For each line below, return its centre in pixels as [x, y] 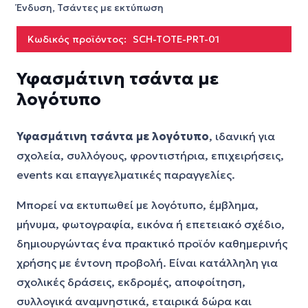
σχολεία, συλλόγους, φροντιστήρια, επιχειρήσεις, [150, 155]
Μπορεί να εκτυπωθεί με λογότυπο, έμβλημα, [137, 205]
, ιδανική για [242, 136]
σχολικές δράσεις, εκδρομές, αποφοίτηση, [131, 282]
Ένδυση [34, 8]
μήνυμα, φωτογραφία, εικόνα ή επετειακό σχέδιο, [151, 224]
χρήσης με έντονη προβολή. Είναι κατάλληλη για [147, 263]
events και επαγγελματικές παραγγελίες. [126, 175]
